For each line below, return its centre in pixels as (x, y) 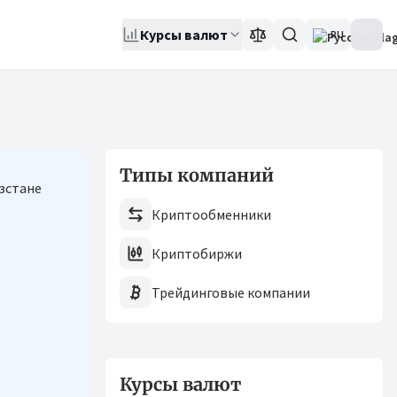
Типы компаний (197, 175)
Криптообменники (211, 214)
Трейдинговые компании (231, 292)
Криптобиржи (197, 253)
